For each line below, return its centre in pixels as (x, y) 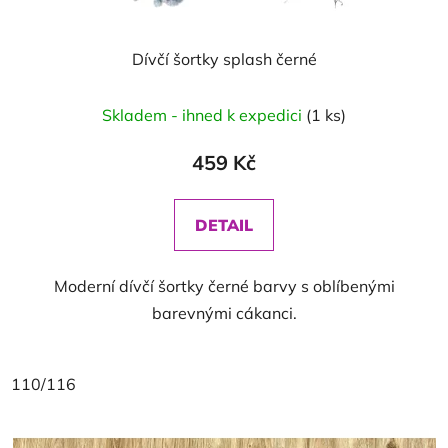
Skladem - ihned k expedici (204, 115)
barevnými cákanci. (224, 313)
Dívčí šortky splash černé (224, 59)
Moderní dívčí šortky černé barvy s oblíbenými (224, 286)
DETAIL (224, 225)
